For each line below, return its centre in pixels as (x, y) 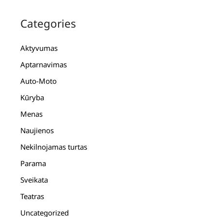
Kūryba (32, 98)
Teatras (32, 196)
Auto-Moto (39, 81)
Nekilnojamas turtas (54, 147)
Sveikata (34, 180)
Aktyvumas (39, 48)
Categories (48, 24)
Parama (33, 163)
